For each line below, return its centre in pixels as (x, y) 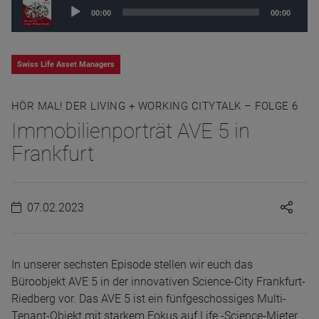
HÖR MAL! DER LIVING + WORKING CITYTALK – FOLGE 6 (155, 106)
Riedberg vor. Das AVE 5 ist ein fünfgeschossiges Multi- (149, 298)
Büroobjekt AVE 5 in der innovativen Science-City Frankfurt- (158, 281)
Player (72, 22)
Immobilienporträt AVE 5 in (131, 131)
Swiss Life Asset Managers (66, 64)
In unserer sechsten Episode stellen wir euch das (132, 264)
